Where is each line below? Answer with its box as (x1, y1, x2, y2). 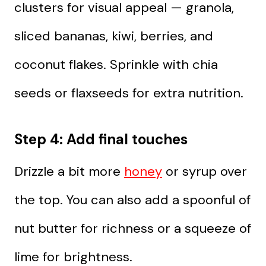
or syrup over (162, 162, 247, 180)
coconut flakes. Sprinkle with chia (14, 55, 218, 73)
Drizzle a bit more (14, 162, 124, 180)
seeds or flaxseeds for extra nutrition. (14, 84, 243, 102)
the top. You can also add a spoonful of (14, 191, 251, 208)
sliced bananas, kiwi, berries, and (14, 27, 213, 45)
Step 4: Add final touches (14, 129, 188, 148)
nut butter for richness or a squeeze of (14, 219, 251, 237)
